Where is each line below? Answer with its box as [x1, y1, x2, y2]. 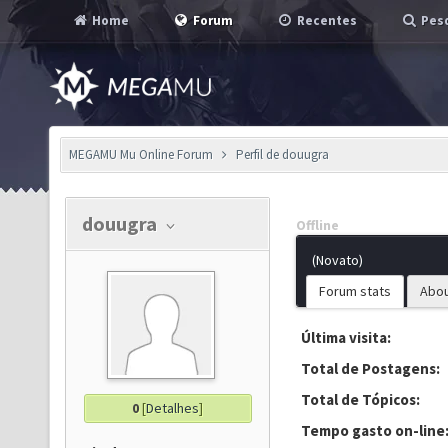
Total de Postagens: [301, 359, 440, 378]
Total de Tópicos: [301, 390, 420, 409]
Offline [296, 216, 339, 234]
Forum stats [319, 282, 391, 300]
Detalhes [146, 399, 199, 417]
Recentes [294, 12, 357, 29]
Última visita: [301, 328, 391, 347]
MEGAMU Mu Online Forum [69, 146, 213, 163]
